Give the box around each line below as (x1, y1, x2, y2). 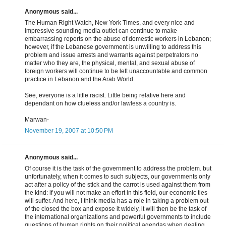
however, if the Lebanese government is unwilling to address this (25, 43, 201, 51)
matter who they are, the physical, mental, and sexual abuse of (25, 60, 195, 67)
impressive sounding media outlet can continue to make (25, 27, 177, 35)
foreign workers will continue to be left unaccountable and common (25, 68, 207, 75)
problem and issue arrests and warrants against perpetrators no (25, 51, 198, 59)
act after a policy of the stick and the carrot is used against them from (25, 181, 210, 189)
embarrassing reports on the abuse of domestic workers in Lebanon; (25, 35, 211, 43)
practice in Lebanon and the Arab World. (25, 76, 135, 83)
